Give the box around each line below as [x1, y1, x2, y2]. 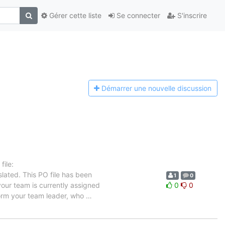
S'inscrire [175, 11, 207, 20]
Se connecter [115, 11, 160, 20]
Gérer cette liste [47, 11, 101, 20]
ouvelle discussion [152, 84, 212, 93]
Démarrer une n [101, 84, 153, 93]
